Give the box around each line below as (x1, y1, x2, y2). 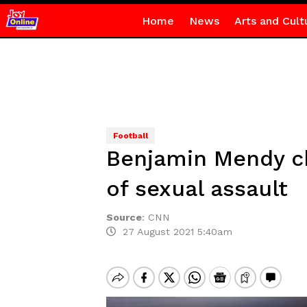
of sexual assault (106, 175, 288, 201)
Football (112, 131, 148, 140)
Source (106, 212, 142, 223)
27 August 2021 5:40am (115, 226, 232, 237)
